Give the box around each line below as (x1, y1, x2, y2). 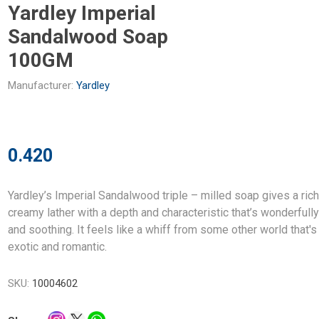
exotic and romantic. (8, 239, 108, 253)
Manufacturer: (8, 78, 74, 92)
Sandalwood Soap (8, 24, 169, 48)
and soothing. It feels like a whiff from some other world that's (8, 222, 318, 236)
